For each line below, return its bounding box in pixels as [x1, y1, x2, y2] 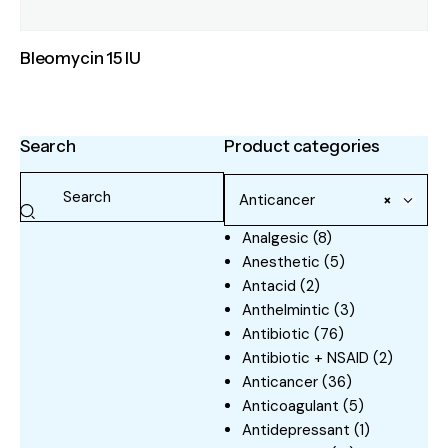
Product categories [224, 136, 380, 157]
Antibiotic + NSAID [242, 348, 369, 369]
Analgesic [242, 228, 309, 249]
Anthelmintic [242, 300, 330, 321]
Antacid [242, 276, 296, 297]
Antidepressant [242, 420, 350, 441]
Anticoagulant [242, 396, 339, 417]
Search [20, 136, 76, 157]
